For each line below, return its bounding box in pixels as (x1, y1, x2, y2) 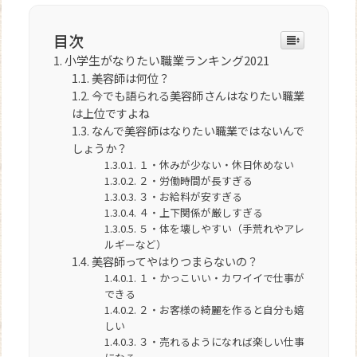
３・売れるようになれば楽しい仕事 (138, 334, 305, 350)
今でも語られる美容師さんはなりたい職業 (91, 88, 305, 104)
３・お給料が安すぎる (138, 189, 242, 205)
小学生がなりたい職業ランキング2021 (65, 52, 270, 69)
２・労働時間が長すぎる (138, 173, 253, 189)
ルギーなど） (104, 237, 167, 253)
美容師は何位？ (91, 70, 170, 87)
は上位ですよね (71, 105, 150, 122)
